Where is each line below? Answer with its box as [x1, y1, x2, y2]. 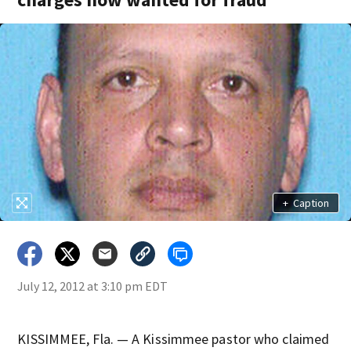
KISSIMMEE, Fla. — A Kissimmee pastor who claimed [17, 330, 330, 348]
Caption [292, 195, 329, 210]
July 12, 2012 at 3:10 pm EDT [17, 278, 168, 294]
